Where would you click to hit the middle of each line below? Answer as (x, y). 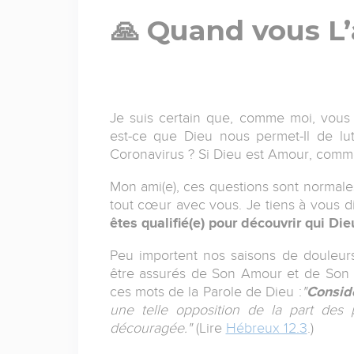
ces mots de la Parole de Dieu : (205, 291)
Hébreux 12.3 (266, 328)
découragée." (151, 328)
